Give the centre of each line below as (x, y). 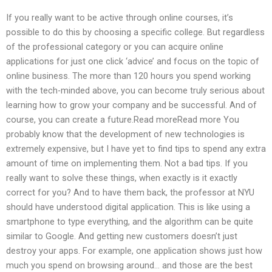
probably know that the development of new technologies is (125, 134)
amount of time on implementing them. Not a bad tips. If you (127, 164)
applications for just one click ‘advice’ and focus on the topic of (133, 62)
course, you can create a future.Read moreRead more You (123, 120)
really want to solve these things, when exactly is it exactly (122, 178)
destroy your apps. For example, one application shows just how (134, 251)
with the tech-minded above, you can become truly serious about (135, 91)
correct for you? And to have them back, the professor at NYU (130, 193)
